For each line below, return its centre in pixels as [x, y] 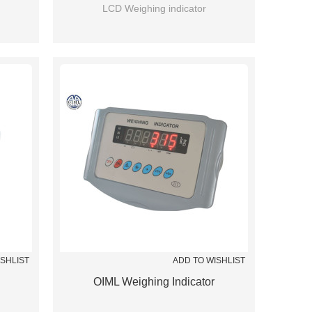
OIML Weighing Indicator [154, 282]
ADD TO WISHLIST [209, 260]
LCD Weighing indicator [154, 8]
